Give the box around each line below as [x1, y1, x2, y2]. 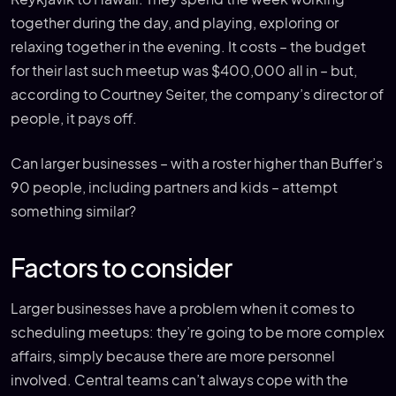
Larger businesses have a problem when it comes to [11, 299, 354, 317]
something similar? [11, 202, 136, 220]
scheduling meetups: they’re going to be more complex [11, 323, 385, 341]
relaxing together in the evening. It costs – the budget [11, 37, 366, 56]
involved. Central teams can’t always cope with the [11, 370, 348, 389]
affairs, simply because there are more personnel [11, 346, 335, 365]
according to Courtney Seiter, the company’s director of [11, 85, 384, 103]
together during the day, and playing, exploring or [11, 13, 339, 32]
